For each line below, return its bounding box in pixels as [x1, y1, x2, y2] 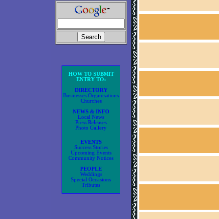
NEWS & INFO [72, 109, 109, 114]
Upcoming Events [70, 150, 111, 155]
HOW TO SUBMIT [68, 71, 114, 77]
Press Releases [75, 120, 107, 125]
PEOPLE [80, 166, 102, 172]
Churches [80, 98, 102, 104]
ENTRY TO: [76, 77, 106, 82]
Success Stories [74, 145, 108, 150]
